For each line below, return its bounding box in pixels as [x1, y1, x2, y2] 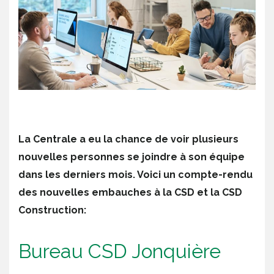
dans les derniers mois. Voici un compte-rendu [18, 168, 253, 180]
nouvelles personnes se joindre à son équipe [18, 150, 245, 163]
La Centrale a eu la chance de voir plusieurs [18, 133, 239, 145]
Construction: [18, 204, 86, 216]
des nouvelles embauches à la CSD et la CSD [18, 186, 242, 198]
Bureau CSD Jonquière [18, 239, 221, 262]
